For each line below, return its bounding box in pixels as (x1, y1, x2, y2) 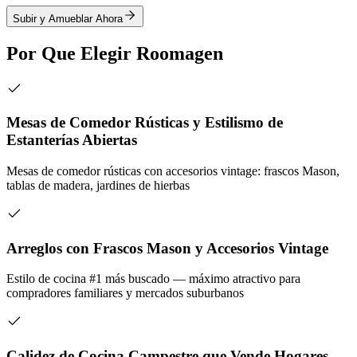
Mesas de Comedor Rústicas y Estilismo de (6, 114, 283, 131)
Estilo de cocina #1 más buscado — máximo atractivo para (6, 272, 300, 286)
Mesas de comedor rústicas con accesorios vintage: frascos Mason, (6, 163, 339, 178)
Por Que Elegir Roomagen (6, 42, 223, 64)
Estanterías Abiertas (6, 131, 137, 149)
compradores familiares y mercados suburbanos (6, 286, 244, 300)
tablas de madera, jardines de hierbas (6, 178, 190, 192)
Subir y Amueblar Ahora (13, 12, 123, 25)
